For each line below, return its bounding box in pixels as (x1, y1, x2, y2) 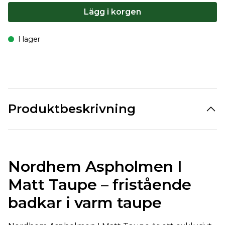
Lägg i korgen (84, 7, 141, 17)
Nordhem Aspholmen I (8, 157, 182, 176)
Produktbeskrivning (8, 101, 136, 116)
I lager (18, 35, 40, 44)
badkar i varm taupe (8, 193, 162, 212)
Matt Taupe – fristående (8, 175, 191, 194)
